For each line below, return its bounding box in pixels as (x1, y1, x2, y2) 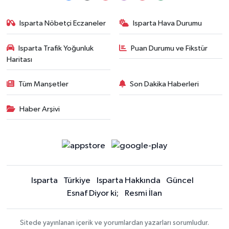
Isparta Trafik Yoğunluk (18, 44, 94, 52)
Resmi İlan (124, 189, 162, 198)
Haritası (6, 55, 32, 63)
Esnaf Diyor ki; (67, 189, 119, 198)
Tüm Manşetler (18, 80, 69, 88)
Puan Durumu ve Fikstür (131, 44, 208, 52)
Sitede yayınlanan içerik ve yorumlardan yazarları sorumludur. (20, 219, 209, 226)
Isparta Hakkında (96, 176, 161, 185)
